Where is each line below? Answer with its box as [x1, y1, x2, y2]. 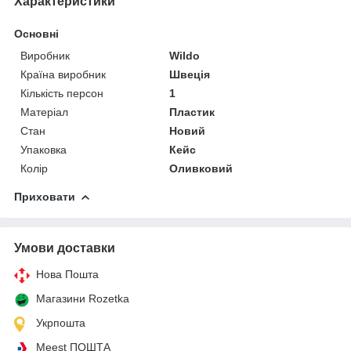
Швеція [169, 67, 211, 81]
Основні [14, 27, 59, 40]
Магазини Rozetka [36, 291, 129, 305]
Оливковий [169, 161, 233, 175]
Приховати [14, 190, 75, 203]
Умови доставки [14, 241, 115, 255]
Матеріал [20, 105, 68, 118]
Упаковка [20, 143, 67, 156]
